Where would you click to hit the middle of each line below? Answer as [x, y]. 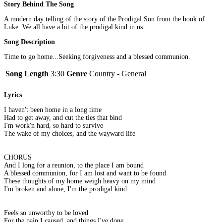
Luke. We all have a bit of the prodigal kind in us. [74, 27]
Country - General [118, 73]
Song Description [29, 42]
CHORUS [18, 158]
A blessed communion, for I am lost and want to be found [85, 173]
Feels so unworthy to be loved [46, 213]
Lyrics [13, 95]
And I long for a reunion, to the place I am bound [74, 166]
